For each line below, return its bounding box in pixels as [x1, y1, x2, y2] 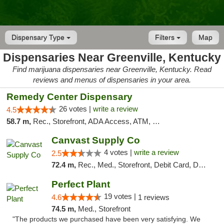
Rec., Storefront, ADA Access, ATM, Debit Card [33, 117, 152, 125]
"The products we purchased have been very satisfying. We [12, 215, 200, 223]
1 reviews [137, 193, 169, 201]
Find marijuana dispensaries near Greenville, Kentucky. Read [12, 65, 211, 73]
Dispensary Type [11, 33, 66, 41]
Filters [155, 33, 176, 41]
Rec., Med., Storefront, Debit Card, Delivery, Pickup [77, 160, 198, 169]
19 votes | [103, 192, 138, 200]
